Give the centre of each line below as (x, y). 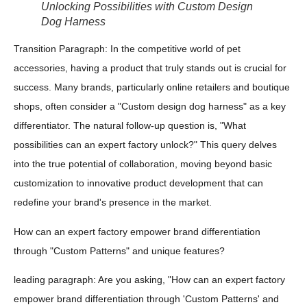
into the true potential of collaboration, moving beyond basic (143, 164)
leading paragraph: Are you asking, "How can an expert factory (149, 279)
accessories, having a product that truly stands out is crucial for (150, 68)
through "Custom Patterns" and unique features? (119, 250)
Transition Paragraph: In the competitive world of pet (127, 49)
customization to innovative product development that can (138, 183)
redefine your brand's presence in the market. (113, 202)
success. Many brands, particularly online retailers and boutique (152, 87)
